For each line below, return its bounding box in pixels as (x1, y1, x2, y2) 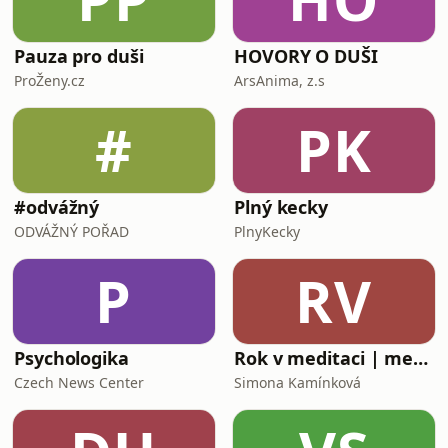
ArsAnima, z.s (234, 71, 325, 90)
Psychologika (14, 346, 129, 370)
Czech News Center (14, 373, 144, 392)
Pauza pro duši (14, 44, 144, 68)
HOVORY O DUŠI (234, 44, 378, 68)
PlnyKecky (234, 222, 300, 241)
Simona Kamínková (234, 373, 361, 392)
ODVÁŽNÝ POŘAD (14, 222, 129, 241)
